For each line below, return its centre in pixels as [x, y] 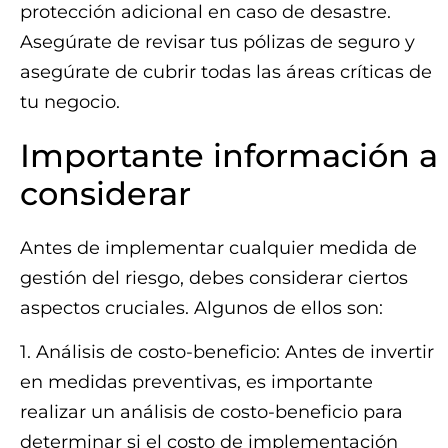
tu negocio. [70, 101]
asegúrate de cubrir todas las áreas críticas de [226, 71]
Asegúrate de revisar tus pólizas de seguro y [217, 41]
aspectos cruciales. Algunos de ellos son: [201, 307]
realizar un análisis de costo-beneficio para [211, 412]
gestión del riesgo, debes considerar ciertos [214, 277]
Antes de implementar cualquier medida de [218, 247]
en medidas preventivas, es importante [196, 382]
